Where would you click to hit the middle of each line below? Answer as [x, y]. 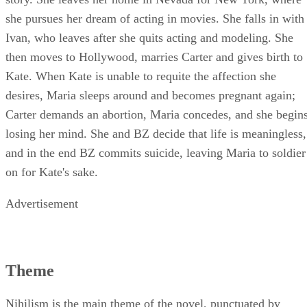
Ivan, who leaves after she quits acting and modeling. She [149, 38]
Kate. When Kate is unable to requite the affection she [141, 76]
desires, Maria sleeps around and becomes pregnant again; [150, 96]
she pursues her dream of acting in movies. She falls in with [155, 19]
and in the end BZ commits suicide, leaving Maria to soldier [156, 153]
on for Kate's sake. [52, 172]
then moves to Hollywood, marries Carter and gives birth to [154, 57]
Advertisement [42, 204]
